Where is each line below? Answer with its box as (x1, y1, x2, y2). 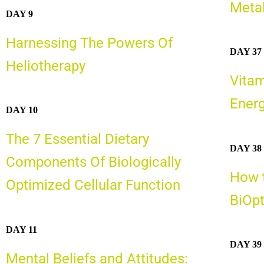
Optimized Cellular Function (6, 177, 180, 194)
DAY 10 (6, 105, 38, 115)
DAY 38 (229, 143, 262, 153)
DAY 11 (6, 224, 37, 235)
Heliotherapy (6, 57, 85, 74)
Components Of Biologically (6, 154, 181, 171)
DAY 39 (229, 239, 262, 250)
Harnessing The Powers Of (6, 34, 173, 51)
